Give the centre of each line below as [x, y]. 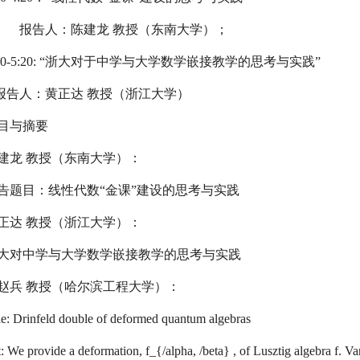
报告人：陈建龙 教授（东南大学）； [124, 29]
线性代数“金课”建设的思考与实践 [144, 190]
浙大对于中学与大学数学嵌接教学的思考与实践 [180, 61]
